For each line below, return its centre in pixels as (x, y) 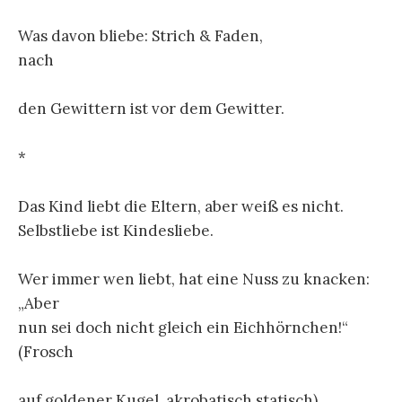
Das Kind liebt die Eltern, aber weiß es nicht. (181, 206)
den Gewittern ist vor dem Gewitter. (151, 109)
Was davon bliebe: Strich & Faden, (140, 36)
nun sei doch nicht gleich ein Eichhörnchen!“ (183, 327)
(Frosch (46, 351)
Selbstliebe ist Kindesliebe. (116, 230)
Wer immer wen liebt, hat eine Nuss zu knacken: (194, 279)
